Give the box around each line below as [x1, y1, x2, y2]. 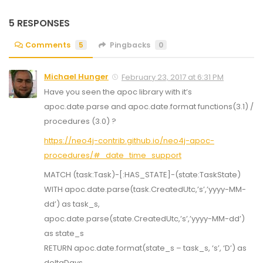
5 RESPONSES [9, 16, 70, 31]
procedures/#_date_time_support [44, 149, 181, 161]
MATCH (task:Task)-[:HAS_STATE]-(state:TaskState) [44, 168, 241, 180]
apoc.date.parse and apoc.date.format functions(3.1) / [44, 100, 254, 112]
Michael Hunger [44, 70, 109, 82]
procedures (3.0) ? [44, 115, 116, 127]
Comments [25, 39, 71, 50]
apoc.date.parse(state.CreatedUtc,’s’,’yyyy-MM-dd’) [44, 213, 245, 224]
